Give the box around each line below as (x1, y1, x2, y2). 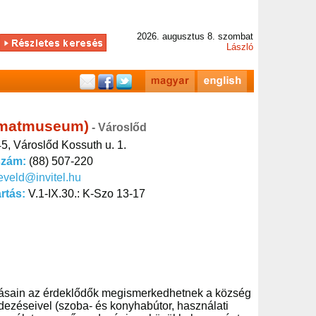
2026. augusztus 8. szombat (137, 31, 253, 42)
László (226, 42, 253, 52)
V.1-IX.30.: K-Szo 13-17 (28, 188, 145, 200)
